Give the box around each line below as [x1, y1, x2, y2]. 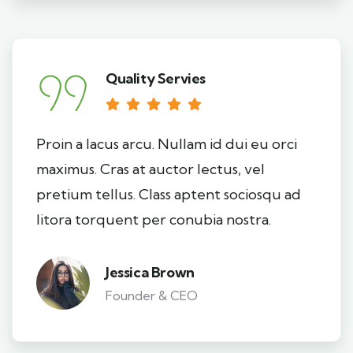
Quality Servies [106, 69, 206, 87]
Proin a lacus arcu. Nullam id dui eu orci [36, 135, 297, 153]
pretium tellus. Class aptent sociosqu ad [36, 185, 301, 203]
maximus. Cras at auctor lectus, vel [36, 160, 265, 178]
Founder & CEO [106, 287, 198, 303]
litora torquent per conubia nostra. [36, 210, 271, 229]
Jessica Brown [106, 262, 195, 281]
